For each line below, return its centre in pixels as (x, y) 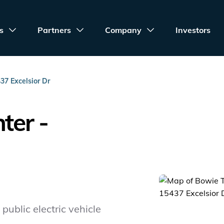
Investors (193, 30)
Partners (54, 30)
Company (123, 30)
